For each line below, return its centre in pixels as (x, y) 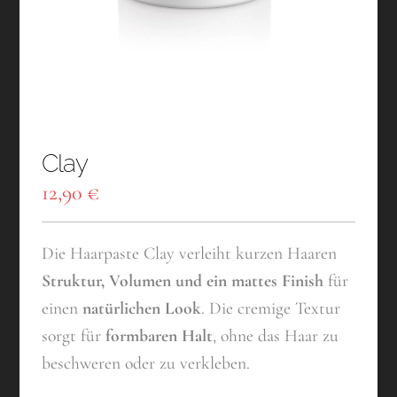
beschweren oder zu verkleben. (146, 364)
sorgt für (74, 336)
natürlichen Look (142, 309)
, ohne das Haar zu (276, 336)
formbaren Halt (160, 336)
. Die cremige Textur (271, 309)
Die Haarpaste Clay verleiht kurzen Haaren (190, 254)
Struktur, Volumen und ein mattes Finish (183, 281)
